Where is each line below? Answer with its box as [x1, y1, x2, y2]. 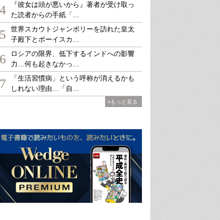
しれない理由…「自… [11, 84, 80, 92]
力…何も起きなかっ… [11, 60, 80, 68]
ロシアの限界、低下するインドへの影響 [11, 50, 135, 57]
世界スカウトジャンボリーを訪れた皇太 [11, 25, 135, 33]
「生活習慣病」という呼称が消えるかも [11, 74, 135, 82]
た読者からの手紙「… [11, 11, 80, 19]
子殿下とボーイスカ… [11, 35, 80, 43]
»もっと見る [108, 99, 137, 105]
